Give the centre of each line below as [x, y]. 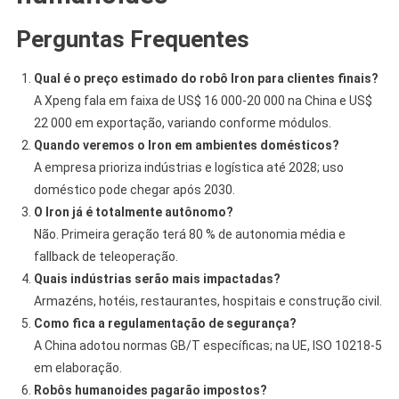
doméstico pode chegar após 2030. [134, 189]
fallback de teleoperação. [106, 256]
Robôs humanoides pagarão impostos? [150, 390]
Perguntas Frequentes [132, 39]
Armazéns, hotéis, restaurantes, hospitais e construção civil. [208, 301]
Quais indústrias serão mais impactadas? [157, 278]
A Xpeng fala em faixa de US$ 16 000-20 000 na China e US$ [203, 100]
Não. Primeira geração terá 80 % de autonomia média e [189, 234]
